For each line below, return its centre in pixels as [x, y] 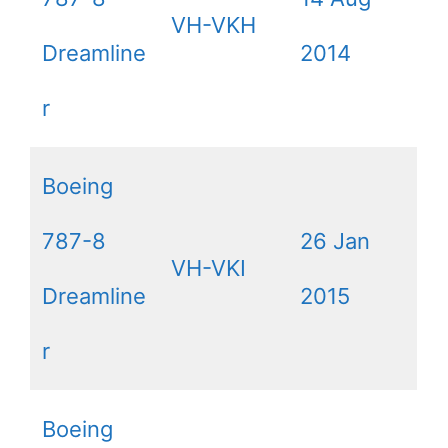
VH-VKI [208, 268]
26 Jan [335, 241]
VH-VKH [213, 25]
